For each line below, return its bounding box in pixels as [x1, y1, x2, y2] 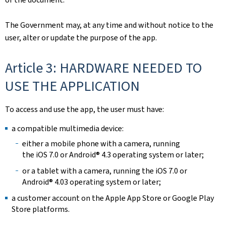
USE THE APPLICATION [5, 77, 140, 95]
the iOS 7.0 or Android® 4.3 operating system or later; [22, 149, 204, 160]
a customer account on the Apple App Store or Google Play [12, 192, 214, 203]
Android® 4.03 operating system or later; [22, 176, 161, 187]
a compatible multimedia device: [12, 123, 124, 134]
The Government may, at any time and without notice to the [5, 20, 213, 30]
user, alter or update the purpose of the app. [5, 32, 157, 43]
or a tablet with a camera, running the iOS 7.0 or [22, 165, 187, 176]
